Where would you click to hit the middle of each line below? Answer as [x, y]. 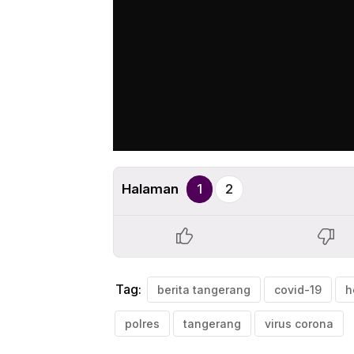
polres [142, 324]
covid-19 [298, 290]
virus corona [299, 324]
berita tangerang [204, 290]
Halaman [150, 189]
